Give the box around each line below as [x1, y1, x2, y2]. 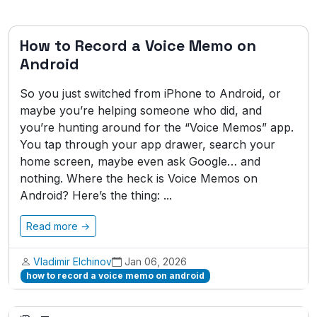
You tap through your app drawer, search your [20, 137, 275, 151]
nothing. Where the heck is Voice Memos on [20, 171, 258, 185]
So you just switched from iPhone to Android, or [20, 86, 281, 100]
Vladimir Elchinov [33, 255, 112, 267]
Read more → [26, 220, 90, 232]
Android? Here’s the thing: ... [20, 188, 172, 202]
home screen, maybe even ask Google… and [20, 154, 260, 168]
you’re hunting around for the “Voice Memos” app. [20, 120, 294, 134]
